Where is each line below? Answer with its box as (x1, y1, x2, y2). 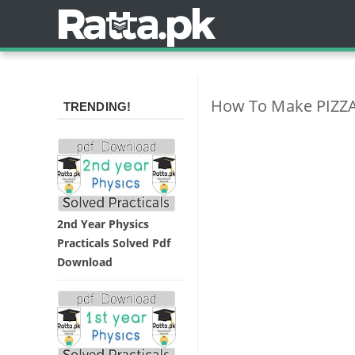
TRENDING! (63, 100, 131, 113)
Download (57, 254, 113, 269)
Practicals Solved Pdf (57, 235, 170, 250)
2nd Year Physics (57, 216, 149, 231)
